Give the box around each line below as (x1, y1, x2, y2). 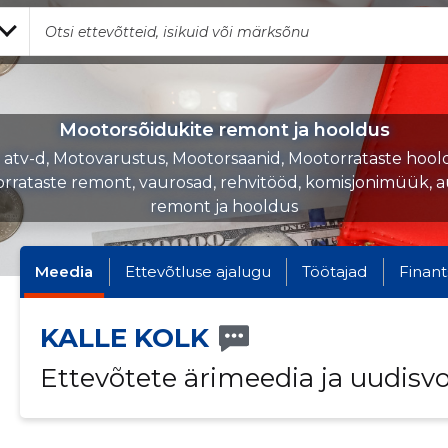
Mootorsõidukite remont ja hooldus (58, 119, 390, 141)
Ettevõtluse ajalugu (124, 262, 271, 281)
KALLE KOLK (39, 322, 209, 354)
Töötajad (302, 262, 368, 281)
